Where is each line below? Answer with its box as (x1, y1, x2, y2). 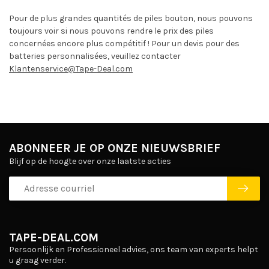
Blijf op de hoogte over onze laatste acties (9, 156, 171, 166)
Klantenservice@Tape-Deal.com (9, 63, 133, 74)
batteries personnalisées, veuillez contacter (9, 50, 181, 61)
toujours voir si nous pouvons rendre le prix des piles (9, 25, 214, 36)
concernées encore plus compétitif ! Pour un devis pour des (9, 38, 240, 49)
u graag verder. (9, 255, 66, 265)
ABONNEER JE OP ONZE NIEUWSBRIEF (9, 141, 220, 155)
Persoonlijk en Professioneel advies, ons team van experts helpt (9, 244, 258, 255)
